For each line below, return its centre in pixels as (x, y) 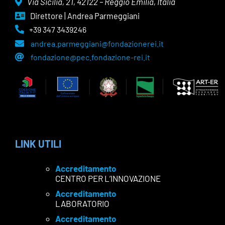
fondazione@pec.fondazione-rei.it (90, 57)
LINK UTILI (38, 143)
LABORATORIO (82, 203)
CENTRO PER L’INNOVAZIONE (108, 178)
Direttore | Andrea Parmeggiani (85, 16)
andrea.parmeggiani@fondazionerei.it (97, 43)
